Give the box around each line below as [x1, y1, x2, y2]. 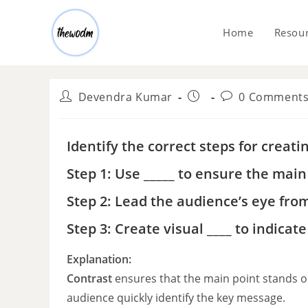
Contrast [67, 271, 112, 286]
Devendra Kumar [78, 89, 173, 104]
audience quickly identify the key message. [67, 290, 285, 305]
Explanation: [67, 252, 131, 267]
